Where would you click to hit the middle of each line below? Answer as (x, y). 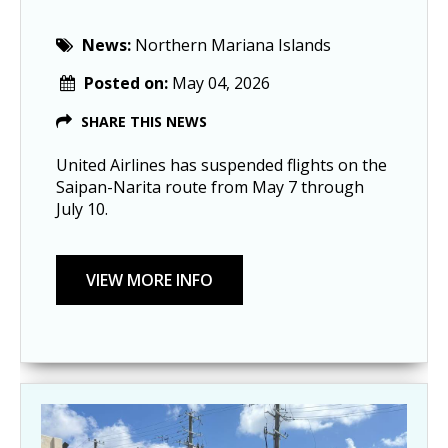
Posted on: (128, 82)
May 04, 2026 (221, 82)
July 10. (82, 208)
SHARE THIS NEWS (144, 121)
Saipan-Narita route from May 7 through (210, 186)
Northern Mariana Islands (233, 44)
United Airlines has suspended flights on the (221, 164)
